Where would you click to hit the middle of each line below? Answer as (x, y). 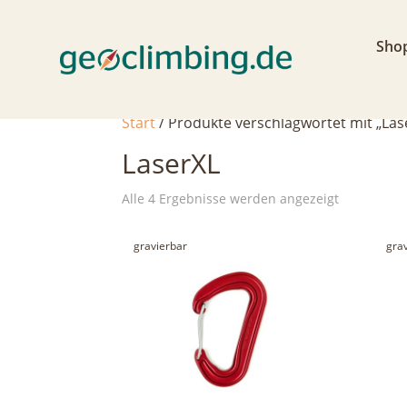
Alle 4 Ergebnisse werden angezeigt (231, 199)
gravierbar (161, 246)
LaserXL (172, 163)
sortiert (361, 247)
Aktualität (367, 222)
